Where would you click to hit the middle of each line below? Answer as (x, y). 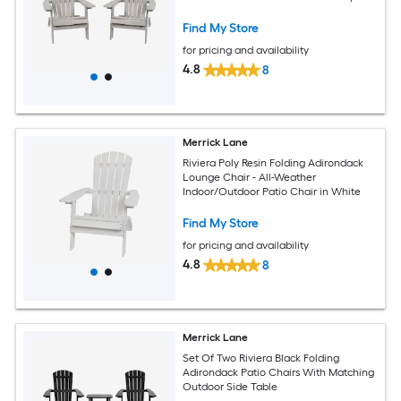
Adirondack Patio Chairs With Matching (279, 372)
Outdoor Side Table (230, 386)
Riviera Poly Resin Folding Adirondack (273, 162)
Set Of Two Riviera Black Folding (261, 358)
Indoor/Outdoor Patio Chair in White (272, 191)
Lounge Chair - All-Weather (250, 177)
